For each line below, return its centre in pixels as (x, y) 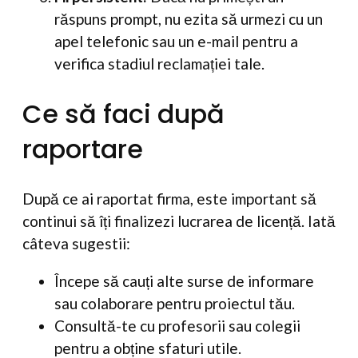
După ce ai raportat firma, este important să (169, 199)
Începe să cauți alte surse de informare (184, 281)
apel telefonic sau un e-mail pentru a (176, 42)
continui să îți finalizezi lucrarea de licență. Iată (179, 221)
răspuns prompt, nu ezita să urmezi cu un (189, 19)
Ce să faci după (123, 113)
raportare (83, 149)
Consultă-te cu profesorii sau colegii (177, 326)
